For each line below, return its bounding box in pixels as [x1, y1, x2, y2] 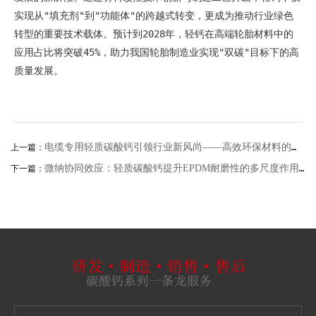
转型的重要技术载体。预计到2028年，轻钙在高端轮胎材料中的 [14, 28, 293, 39]
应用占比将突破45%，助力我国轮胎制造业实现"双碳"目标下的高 [14, 46, 299, 58]
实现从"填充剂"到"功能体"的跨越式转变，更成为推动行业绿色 [14, 9, 293, 21]
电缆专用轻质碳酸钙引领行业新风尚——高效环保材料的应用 [44, 141, 291, 152]
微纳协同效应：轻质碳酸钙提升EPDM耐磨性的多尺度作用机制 [44, 162, 299, 174]
